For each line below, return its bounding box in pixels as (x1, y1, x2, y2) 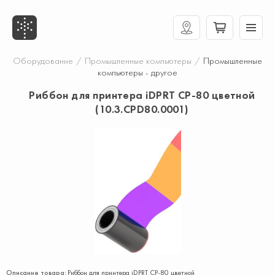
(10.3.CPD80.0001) (95, 102, 189, 116)
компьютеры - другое (98, 66, 177, 79)
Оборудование (13, 55, 73, 67)
